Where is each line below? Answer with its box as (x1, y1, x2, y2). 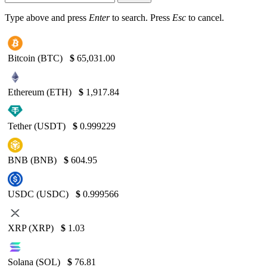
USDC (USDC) (8, 189, 71, 200)
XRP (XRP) (8, 223, 56, 234)
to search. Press (110, 13, 172, 23)
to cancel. (186, 13, 224, 23)
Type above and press (5, 13, 89, 23)
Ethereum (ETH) (8, 87, 74, 98)
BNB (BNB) (8, 155, 59, 166)
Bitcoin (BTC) (8, 53, 65, 64)
